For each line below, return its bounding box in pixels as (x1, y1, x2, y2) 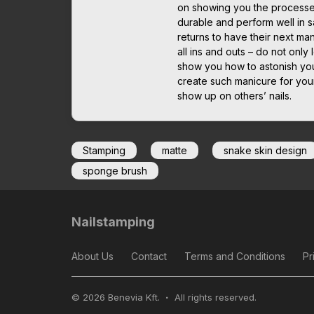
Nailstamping (71, 214, 155, 229)
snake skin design (224, 144, 307, 156)
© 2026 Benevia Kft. (71, 291, 163, 303)
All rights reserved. (172, 291, 257, 303)
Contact (131, 250, 167, 262)
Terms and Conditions (184, 250, 285, 262)
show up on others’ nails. (177, 89, 292, 102)
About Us (71, 250, 114, 262)
